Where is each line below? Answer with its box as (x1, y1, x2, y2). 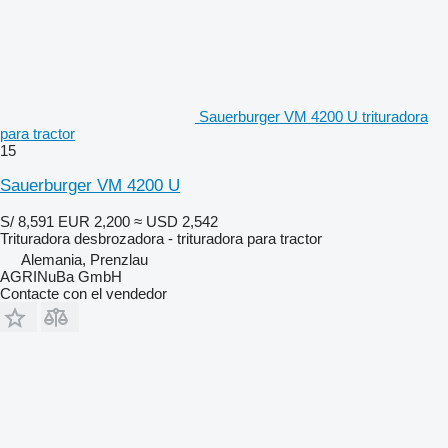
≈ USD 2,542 (134, 212, 218, 230)
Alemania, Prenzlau (21, 250, 148, 268)
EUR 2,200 (58, 212, 130, 230)
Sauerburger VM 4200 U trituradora (199, 107, 428, 125)
